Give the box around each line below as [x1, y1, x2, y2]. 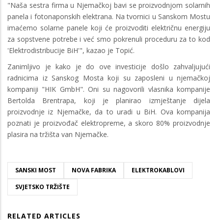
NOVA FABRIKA [72, 165, 116, 174]
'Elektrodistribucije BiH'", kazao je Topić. [7, 45, 137, 55]
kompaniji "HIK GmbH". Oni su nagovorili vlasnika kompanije [7, 84, 210, 94]
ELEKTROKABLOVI [132, 165, 185, 174]
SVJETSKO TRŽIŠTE [15, 182, 70, 191]
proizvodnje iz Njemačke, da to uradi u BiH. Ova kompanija [7, 107, 210, 116]
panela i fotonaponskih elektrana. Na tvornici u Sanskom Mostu [7, 11, 210, 21]
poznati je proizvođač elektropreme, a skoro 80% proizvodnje [7, 118, 210, 128]
